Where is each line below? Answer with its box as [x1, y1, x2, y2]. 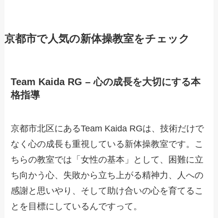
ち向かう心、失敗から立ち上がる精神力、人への [11, 170, 204, 180]
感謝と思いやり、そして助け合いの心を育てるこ [11, 185, 204, 196]
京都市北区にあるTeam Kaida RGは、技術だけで [11, 123, 204, 133]
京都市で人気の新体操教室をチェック [4, 33, 190, 45]
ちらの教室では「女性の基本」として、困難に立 [11, 154, 204, 164]
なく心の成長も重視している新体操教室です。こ [11, 139, 204, 149]
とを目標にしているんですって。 [11, 201, 143, 211]
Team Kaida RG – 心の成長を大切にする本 [11, 76, 201, 87]
